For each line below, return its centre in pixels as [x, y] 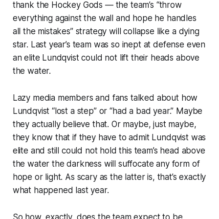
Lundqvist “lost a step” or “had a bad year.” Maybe [108, 111]
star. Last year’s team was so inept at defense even [109, 44]
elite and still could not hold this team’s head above [109, 150]
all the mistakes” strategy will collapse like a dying [106, 31]
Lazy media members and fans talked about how [105, 98]
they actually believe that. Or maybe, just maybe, [104, 124]
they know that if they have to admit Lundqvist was [109, 137]
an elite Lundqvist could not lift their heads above [106, 57]
